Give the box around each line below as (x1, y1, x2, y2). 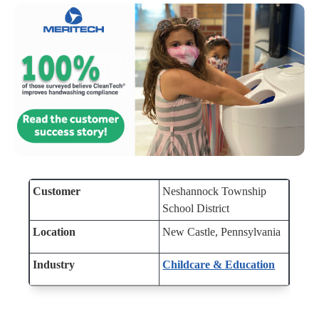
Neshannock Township (162, 184, 267, 197)
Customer (33, 184, 81, 197)
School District (162, 202, 230, 214)
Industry (33, 258, 75, 271)
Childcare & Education (162, 258, 276, 271)
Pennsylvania (221, 225, 281, 238)
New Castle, (162, 225, 221, 238)
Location (33, 225, 76, 238)
